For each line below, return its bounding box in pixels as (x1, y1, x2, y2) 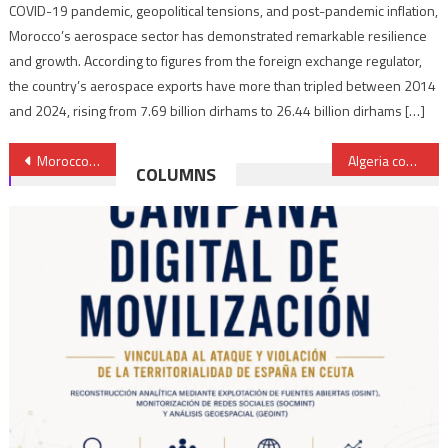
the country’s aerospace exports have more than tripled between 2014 (9, 74, 437, 96)
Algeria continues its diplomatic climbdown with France (405, 149, 417, 171)
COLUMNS (136, 160, 217, 188)
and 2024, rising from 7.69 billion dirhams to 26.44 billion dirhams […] (9, 99, 426, 121)
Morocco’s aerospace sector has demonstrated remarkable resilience (9, 24, 428, 46)
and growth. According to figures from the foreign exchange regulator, (9, 49, 423, 71)
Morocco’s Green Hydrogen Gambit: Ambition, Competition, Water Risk (36, 149, 89, 171)
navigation (7, 176, 148, 223)
